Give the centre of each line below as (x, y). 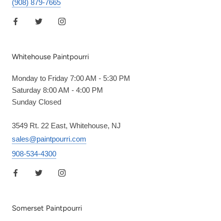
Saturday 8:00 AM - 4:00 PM (57, 90)
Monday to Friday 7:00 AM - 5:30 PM (71, 78)
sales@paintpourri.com (49, 139)
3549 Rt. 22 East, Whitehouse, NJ (66, 125)
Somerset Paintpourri (47, 208)
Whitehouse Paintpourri (50, 56)
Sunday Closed (37, 102)
